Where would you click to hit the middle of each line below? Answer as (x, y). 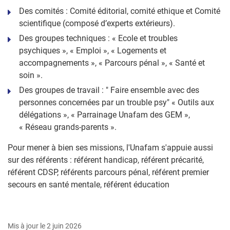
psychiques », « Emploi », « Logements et (93, 50)
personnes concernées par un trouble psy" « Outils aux (117, 102)
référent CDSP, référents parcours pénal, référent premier (108, 172)
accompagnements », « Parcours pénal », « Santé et (112, 63)
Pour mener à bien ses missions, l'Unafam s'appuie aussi (110, 147)
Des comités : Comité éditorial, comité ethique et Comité (120, 11)
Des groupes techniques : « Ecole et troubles (98, 38)
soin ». (31, 75)
